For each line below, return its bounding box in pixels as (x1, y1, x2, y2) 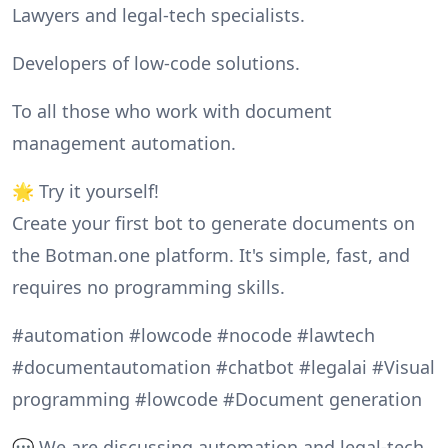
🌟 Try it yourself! (12, 178, 159, 203)
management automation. (12, 130, 236, 155)
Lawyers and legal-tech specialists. (12, 2, 305, 27)
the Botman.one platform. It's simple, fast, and (12, 242, 410, 267)
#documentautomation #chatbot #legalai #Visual (12, 354, 435, 379)
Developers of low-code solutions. (12, 50, 300, 75)
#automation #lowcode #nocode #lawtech (12, 322, 375, 347)
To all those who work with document (12, 98, 332, 123)
